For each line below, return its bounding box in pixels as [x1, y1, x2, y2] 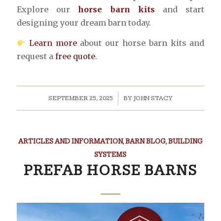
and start [154, 4, 205, 15]
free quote [55, 51, 95, 62]
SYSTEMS [94, 150, 127, 159]
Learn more [29, 38, 77, 48]
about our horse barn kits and [76, 38, 205, 48]
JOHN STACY [133, 94, 173, 102]
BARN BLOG [125, 137, 165, 146]
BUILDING [168, 137, 203, 146]
